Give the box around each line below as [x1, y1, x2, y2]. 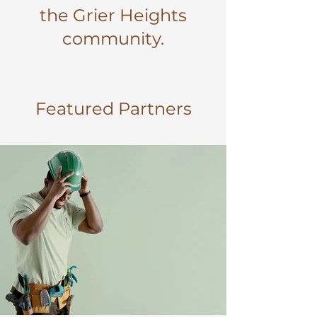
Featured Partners [35, 98, 192, 119]
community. [62, 28, 164, 49]
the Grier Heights [40, 5, 187, 25]
